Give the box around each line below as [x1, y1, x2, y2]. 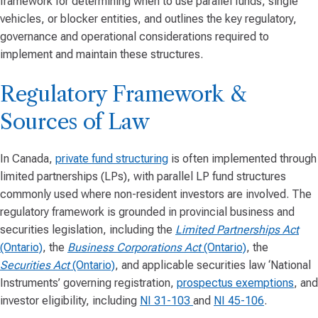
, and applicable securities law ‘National [115, 258, 311, 272]
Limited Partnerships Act [175, 223, 299, 236]
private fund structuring [55, 152, 168, 165]
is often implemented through [168, 152, 317, 165]
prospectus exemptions [177, 276, 294, 290]
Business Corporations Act [67, 241, 204, 254]
